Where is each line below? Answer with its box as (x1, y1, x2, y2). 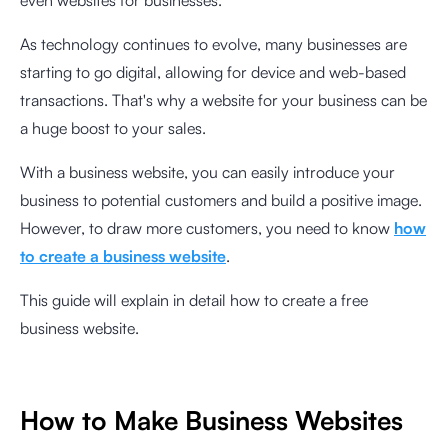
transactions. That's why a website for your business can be (20, 90, 427, 110)
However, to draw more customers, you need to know (20, 218, 394, 238)
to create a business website (20, 246, 226, 266)
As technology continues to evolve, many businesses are (20, 34, 407, 54)
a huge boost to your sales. (20, 118, 210, 138)
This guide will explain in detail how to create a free (20, 290, 368, 310)
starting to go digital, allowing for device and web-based (20, 62, 406, 82)
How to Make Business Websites (20, 404, 403, 436)
